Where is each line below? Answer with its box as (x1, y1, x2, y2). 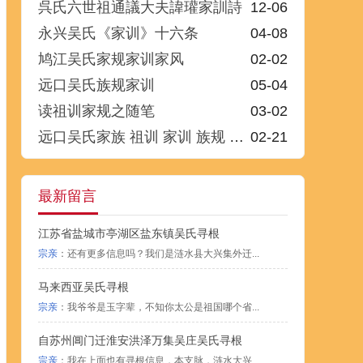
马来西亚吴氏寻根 (38, 280, 129, 293)
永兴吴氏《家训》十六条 (38, 25, 199, 41)
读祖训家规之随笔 (38, 103, 155, 119)
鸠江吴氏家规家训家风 (38, 51, 184, 67)
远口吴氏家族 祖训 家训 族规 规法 (38, 129, 229, 145)
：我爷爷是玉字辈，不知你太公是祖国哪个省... (58, 301, 259, 313)
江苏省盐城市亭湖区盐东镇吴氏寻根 (38, 227, 220, 240)
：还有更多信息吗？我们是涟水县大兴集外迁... (58, 248, 259, 259)
